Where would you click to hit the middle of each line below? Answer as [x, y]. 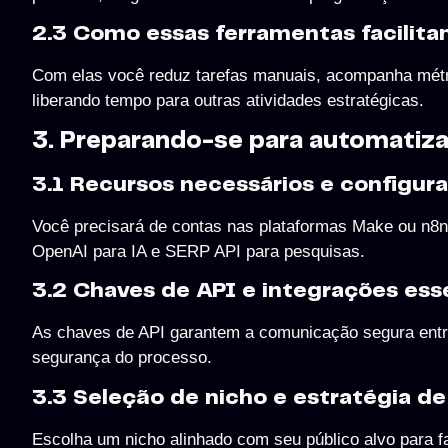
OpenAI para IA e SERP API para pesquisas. [198, 251]
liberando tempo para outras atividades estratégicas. [228, 101]
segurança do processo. [122, 358]
